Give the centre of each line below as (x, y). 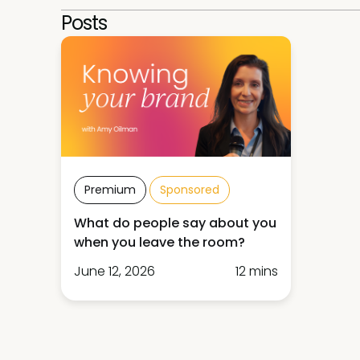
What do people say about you (175, 223)
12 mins (257, 272)
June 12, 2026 (115, 272)
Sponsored (190, 190)
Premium (110, 190)
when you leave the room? (160, 243)
